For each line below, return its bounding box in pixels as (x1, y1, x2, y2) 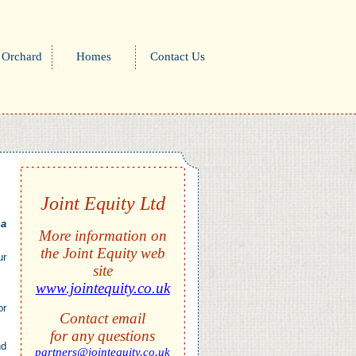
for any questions (50, 327, 155, 344)
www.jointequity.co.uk (35, 280, 170, 296)
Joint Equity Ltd (40, 193, 165, 214)
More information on (38, 227, 167, 244)
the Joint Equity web (40, 245, 165, 261)
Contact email (60, 310, 145, 327)
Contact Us (149, 50, 205, 63)
